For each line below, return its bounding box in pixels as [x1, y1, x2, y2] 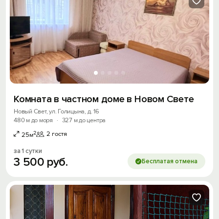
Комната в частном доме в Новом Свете [14, 93, 194, 105]
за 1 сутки [14, 147, 42, 155]
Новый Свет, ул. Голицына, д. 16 [14, 108, 99, 115]
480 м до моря [14, 116, 53, 124]
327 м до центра [62, 116, 106, 124]
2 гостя [46, 130, 67, 138]
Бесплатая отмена [142, 157, 197, 166]
